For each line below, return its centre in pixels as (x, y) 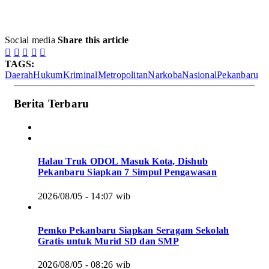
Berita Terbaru (52, 104)
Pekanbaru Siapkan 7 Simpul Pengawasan (127, 172)
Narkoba (165, 74)
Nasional (200, 74)
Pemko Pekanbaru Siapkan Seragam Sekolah (134, 230)
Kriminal (80, 74)
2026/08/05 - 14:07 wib (84, 196)
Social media (30, 40)
